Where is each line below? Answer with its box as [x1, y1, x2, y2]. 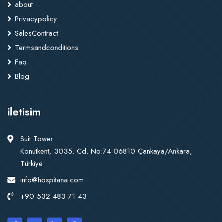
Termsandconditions [15, 42, 78, 54]
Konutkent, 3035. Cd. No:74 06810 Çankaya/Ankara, [20, 146, 192, 157]
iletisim [7, 104, 41, 120]
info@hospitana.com [20, 174, 84, 186]
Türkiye [20, 158, 43, 169]
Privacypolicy [15, 13, 57, 25]
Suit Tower [20, 133, 53, 145]
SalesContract [15, 28, 58, 39]
